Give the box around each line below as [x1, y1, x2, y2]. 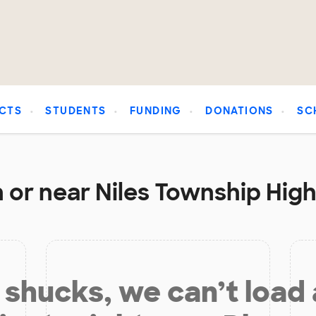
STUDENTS [45, 104, 107, 118]
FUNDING [130, 104, 182, 118]
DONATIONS [205, 104, 274, 118]
